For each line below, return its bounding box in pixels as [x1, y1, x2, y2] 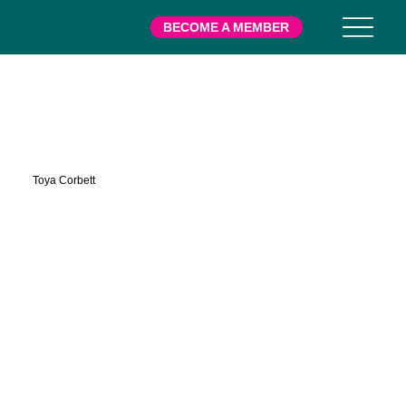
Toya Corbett [32, 173, 95, 187]
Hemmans [32, 128, 158, 159]
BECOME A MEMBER [163, 20, 290, 34]
